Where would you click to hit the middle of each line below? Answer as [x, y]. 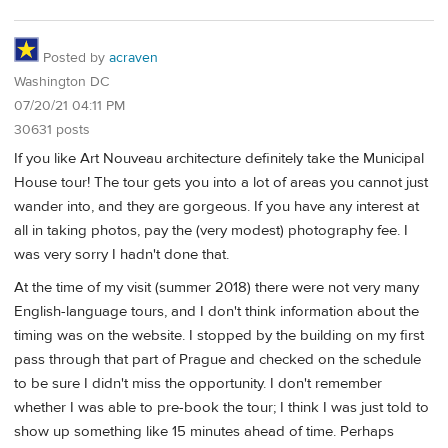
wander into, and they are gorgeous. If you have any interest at [216, 206]
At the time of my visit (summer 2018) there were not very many [216, 288]
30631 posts [52, 130]
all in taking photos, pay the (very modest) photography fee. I [211, 230]
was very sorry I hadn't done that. [121, 254]
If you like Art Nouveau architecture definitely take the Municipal [219, 158]
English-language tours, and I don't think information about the [216, 312]
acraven [133, 58]
